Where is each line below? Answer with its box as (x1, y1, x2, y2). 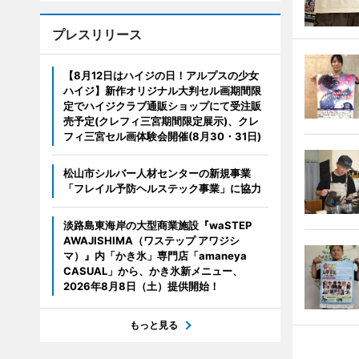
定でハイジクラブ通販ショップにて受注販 (63, 99, 261, 112)
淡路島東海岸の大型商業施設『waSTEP (63, 219, 252, 232)
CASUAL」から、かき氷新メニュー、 (63, 264, 243, 277)
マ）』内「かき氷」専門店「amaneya (63, 249, 247, 262)
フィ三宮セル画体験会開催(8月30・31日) (63, 130, 261, 143)
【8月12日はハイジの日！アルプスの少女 (63, 69, 259, 82)
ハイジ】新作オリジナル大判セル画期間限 (63, 84, 261, 97)
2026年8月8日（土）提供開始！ (63, 280, 220, 292)
